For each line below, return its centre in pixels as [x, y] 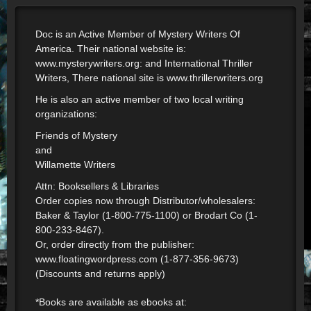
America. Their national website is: [111, 49]
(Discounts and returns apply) [100, 274]
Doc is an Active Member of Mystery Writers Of [138, 34]
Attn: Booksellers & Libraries [97, 186]
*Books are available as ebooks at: [111, 302]
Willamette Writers [75, 165]
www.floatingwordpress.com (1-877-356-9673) [137, 259]
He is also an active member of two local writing [140, 99]
